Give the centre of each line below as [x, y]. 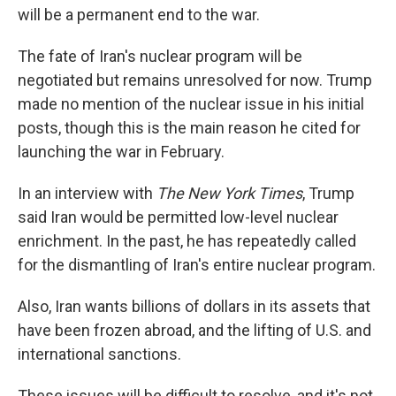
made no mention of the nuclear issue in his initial [191, 104]
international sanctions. [99, 354]
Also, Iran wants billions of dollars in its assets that [194, 306]
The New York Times [229, 193]
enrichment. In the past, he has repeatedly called [187, 241]
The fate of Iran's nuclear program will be [160, 56]
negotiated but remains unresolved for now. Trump [195, 80]
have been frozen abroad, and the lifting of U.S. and [194, 330]
